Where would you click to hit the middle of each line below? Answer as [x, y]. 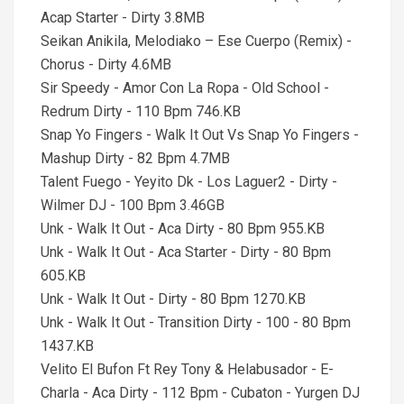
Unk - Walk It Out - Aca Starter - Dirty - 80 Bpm [186, 252]
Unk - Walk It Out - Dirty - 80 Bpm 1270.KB [173, 299]
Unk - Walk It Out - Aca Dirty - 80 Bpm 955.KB [183, 229]
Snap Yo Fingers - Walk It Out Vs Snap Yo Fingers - [200, 135]
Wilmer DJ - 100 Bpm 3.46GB [133, 205]
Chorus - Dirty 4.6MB [106, 64]
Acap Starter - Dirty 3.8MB [123, 18]
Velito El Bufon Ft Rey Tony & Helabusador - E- [187, 369]
